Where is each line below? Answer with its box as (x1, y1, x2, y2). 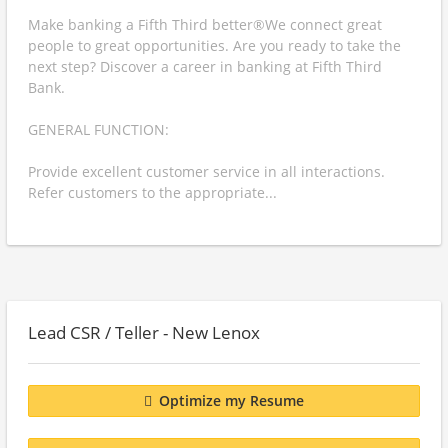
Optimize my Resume (159, 391, 304, 411)
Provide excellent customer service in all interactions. (28, 162, 385, 181)
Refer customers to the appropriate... (28, 183, 277, 202)
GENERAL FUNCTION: (28, 120, 169, 139)
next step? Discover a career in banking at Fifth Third (28, 57, 382, 76)
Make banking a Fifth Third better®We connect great (28, 15, 382, 34)
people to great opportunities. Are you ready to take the (28, 36, 401, 55)
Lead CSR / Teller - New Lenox (28, 321, 260, 344)
